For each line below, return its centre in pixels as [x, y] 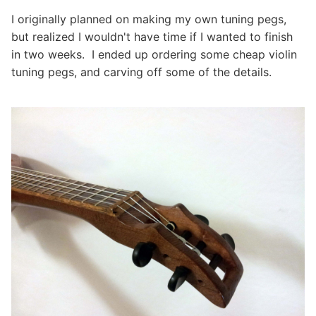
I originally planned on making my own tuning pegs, [149, 19]
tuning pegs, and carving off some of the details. [141, 72]
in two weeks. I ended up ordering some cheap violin [154, 54]
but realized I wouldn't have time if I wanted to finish [152, 37]
